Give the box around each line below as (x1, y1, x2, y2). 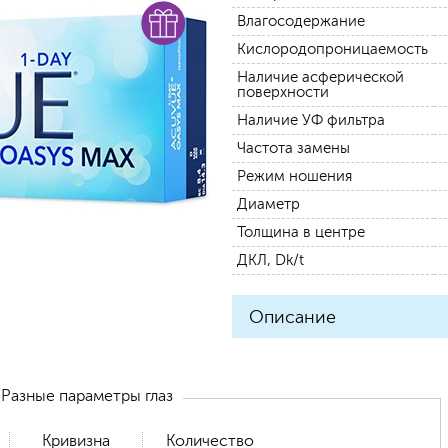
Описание (249, 306, 336, 327)
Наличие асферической (237, 69, 404, 86)
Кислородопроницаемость (237, 41, 428, 58)
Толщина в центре (237, 224, 365, 241)
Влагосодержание (237, 13, 365, 30)
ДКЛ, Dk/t (237, 252, 304, 269)
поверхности (237, 84, 329, 101)
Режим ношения (237, 168, 352, 185)
